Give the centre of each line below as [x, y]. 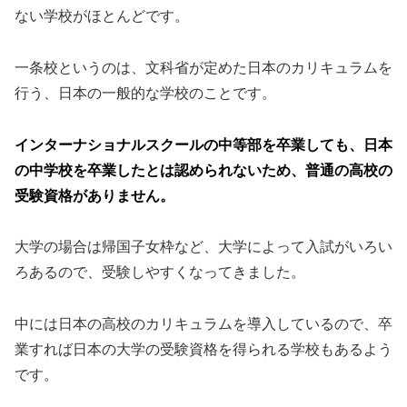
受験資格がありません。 [94, 195]
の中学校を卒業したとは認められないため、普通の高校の [203, 170]
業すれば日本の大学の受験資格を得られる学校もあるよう [203, 350]
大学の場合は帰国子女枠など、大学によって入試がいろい [203, 247]
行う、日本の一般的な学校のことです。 [145, 93]
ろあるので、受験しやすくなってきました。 [160, 273]
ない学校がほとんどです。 [102, 16]
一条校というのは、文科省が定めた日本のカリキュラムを [203, 67]
